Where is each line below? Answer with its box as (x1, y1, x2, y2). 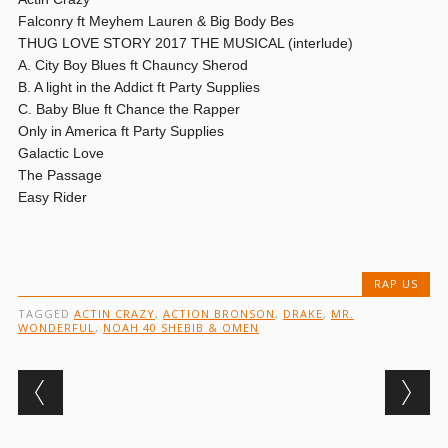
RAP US (374, 276, 419, 291)
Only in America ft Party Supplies (17, 123, 224, 139)
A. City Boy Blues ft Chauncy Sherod (17, 57, 248, 73)
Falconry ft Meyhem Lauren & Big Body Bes (17, 13, 294, 29)
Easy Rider (17, 189, 87, 205)
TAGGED (17, 306, 74, 321)
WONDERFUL (17, 320, 95, 335)
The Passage (17, 167, 102, 183)
